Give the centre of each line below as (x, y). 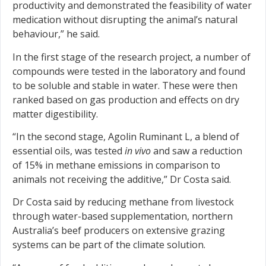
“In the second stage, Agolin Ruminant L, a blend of (126, 136)
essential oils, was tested (69, 151)
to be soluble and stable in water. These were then (125, 85)
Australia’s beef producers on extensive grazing (119, 231)
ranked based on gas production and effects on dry (126, 99)
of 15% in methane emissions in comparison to (116, 165)
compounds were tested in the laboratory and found (129, 71)
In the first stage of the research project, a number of (132, 57)
